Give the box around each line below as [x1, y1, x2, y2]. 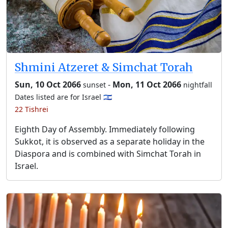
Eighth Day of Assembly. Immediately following [15, 123, 195, 135]
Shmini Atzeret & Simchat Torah [15, 60, 193, 74]
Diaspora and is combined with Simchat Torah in [15, 148, 201, 159]
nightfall [183, 79, 212, 90]
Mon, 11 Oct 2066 [112, 78, 181, 90]
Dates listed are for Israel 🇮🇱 [15, 92, 112, 102]
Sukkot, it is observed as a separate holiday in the [15, 135, 205, 147]
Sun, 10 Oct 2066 [15, 78, 81, 90]
